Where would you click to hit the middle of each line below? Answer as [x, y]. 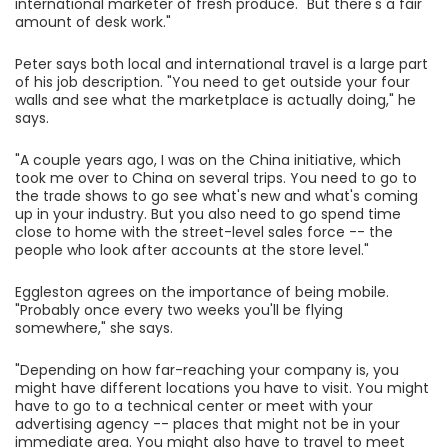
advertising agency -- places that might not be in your [207, 424]
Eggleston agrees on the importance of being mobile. [202, 292]
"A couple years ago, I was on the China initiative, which [208, 160]
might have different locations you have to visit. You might [222, 388]
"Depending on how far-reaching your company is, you [207, 370]
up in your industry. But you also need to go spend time [208, 214]
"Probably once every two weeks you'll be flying [179, 310]
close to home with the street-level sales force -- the [204, 232]
